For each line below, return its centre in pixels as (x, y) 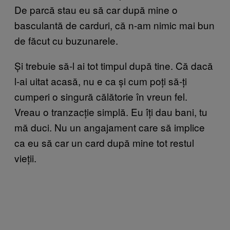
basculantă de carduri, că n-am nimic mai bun (114, 25)
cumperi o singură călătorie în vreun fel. (101, 96)
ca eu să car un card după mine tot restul (104, 142)
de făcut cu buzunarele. (66, 40)
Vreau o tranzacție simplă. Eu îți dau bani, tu (111, 111)
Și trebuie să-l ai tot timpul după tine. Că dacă (114, 65)
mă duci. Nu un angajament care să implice (110, 127)
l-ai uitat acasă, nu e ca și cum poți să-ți (101, 81)
